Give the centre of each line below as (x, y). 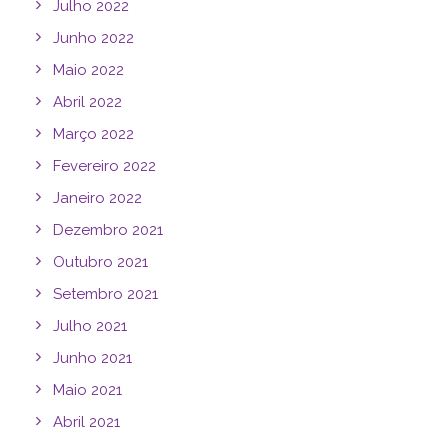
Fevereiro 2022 (104, 166)
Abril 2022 (87, 102)
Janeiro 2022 (97, 198)
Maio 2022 (88, 70)
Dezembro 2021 (108, 230)
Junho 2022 (93, 38)
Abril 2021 (86, 422)
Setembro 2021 (105, 294)
